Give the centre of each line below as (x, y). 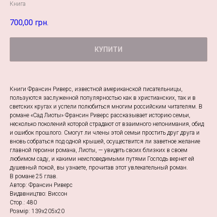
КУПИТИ (108, 50)
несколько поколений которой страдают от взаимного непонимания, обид (107, 124)
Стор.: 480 (23, 203)
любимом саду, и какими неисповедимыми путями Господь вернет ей (102, 159)
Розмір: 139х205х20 (37, 211)
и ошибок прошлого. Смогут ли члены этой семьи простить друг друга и (105, 133)
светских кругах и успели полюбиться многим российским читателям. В (106, 107)
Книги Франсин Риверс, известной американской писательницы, (96, 89)
